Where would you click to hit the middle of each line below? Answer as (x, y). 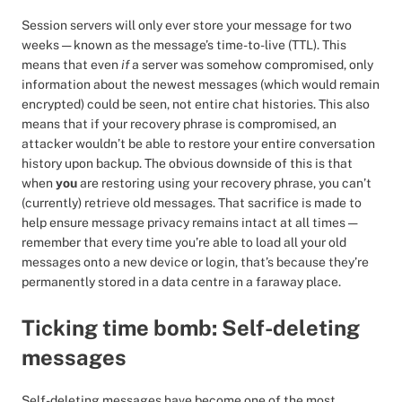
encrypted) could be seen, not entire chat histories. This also (196, 104)
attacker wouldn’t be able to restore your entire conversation (198, 144)
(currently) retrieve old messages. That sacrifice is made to (192, 203)
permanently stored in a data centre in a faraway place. (183, 282)
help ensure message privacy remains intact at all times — (189, 223)
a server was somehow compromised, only (253, 65)
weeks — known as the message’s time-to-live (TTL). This (184, 45)
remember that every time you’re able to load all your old (184, 242)
